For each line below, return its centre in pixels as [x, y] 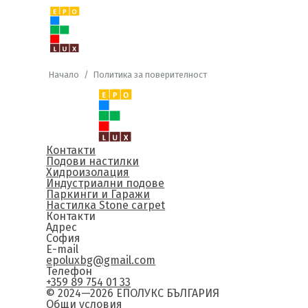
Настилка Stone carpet [106, 205]
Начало [64, 75]
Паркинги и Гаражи [98, 194]
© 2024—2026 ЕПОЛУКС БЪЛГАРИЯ [133, 293]
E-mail [63, 249]
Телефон [69, 271]
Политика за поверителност [150, 75]
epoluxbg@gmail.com [101, 260]
